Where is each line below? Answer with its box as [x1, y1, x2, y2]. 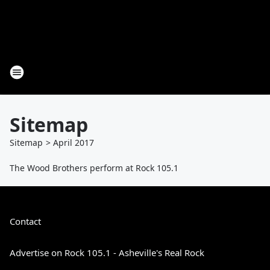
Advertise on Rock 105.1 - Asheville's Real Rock [10, 246, 204, 259]
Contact [10, 215, 41, 227]
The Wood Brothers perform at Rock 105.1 [10, 162, 178, 174]
